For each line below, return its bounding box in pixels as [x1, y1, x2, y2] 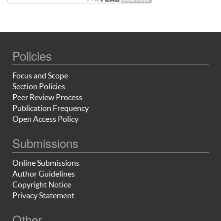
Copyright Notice [12, 180, 71, 189]
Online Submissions [12, 158, 79, 167]
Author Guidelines [12, 169, 75, 178]
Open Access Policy [12, 114, 78, 123]
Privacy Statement [12, 190, 74, 200]
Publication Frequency [12, 103, 89, 112]
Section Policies [12, 81, 65, 91]
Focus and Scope [12, 71, 68, 80]
